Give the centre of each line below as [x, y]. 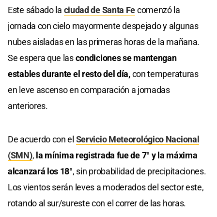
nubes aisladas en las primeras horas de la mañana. [104, 42]
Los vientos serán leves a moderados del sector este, [106, 187]
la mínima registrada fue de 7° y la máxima [116, 155]
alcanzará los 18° [40, 171]
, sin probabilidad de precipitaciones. [139, 171]
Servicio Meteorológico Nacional [138, 139]
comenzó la [158, 10]
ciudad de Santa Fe [100, 10]
